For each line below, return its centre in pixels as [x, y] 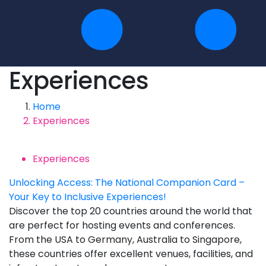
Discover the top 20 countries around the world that [131, 211]
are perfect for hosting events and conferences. [122, 226]
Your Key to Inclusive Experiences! [88, 197]
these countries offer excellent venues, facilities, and [131, 254]
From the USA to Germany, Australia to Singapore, [125, 240]
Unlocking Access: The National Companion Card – [127, 183]
